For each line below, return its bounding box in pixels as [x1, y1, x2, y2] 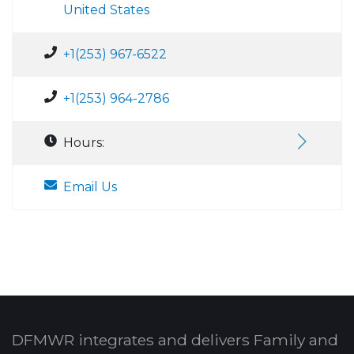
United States [63, 2, 149, 17]
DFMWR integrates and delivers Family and [12, 330, 338, 349]
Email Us [63, 179, 117, 194]
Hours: [63, 134, 104, 150]
